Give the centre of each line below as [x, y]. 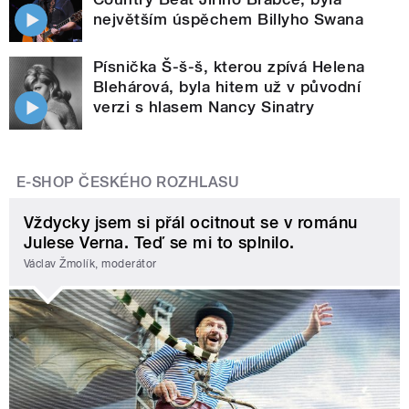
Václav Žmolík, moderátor [90, 264]
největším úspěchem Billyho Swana [229, 19]
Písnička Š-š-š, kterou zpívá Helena [229, 66]
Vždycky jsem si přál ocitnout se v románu [191, 222]
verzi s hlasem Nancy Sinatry [204, 106]
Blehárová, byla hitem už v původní [227, 86]
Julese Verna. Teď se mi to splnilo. [159, 242]
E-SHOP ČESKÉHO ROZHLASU [128, 182]
